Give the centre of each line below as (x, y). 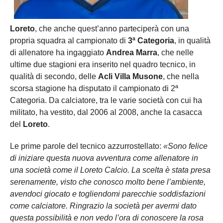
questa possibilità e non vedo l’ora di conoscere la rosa (107, 218)
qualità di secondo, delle (54, 76)
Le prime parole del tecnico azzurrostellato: (87, 146)
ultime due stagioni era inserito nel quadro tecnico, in (103, 64)
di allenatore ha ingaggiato (58, 52)
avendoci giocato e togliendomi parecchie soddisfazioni (108, 194)
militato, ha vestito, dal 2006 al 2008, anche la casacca (106, 112)
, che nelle (175, 52)
